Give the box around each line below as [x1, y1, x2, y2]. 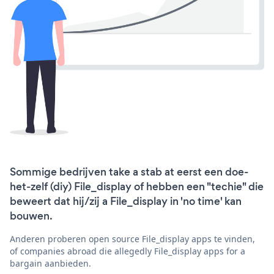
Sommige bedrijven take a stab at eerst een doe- [10, 164, 248, 179]
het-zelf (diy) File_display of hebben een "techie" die [10, 179, 264, 194]
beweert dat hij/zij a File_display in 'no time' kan [10, 193, 242, 209]
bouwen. [10, 208, 53, 223]
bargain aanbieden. [10, 257, 91, 269]
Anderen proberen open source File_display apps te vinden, [10, 232, 255, 245]
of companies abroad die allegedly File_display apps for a [10, 245, 245, 257]
